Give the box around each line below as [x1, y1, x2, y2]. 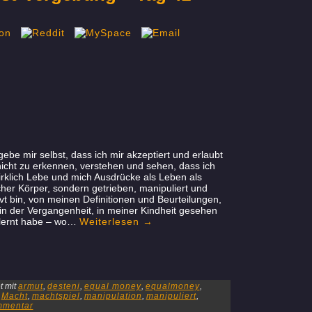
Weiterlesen [79, 216, 143, 227]
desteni [47, 281, 80, 291]
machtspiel [31, 291, 80, 301]
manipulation [84, 291, 142, 301]
